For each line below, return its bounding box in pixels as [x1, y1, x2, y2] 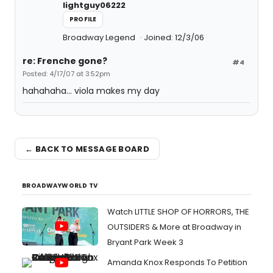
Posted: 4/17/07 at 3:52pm [23, 69, 110, 79]
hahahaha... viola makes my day [23, 85, 160, 97]
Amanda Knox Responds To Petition [107, 257, 247, 268]
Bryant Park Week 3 [107, 236, 183, 248]
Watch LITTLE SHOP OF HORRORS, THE [107, 206, 249, 218]
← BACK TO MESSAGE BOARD [25, 143, 149, 155]
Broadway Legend [63, 32, 137, 43]
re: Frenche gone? [23, 55, 107, 67]
